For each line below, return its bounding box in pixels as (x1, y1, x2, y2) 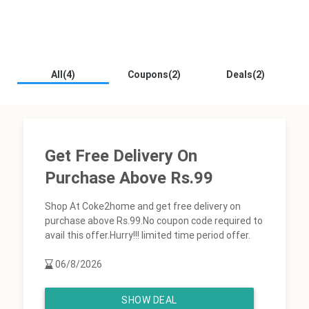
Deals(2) (226, 68, 266, 81)
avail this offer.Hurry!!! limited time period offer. (45, 229, 251, 241)
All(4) (51, 68, 76, 81)
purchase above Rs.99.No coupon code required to (45, 215, 263, 227)
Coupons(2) (128, 68, 181, 81)
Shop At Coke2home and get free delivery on (45, 200, 241, 212)
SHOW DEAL (121, 294, 177, 306)
